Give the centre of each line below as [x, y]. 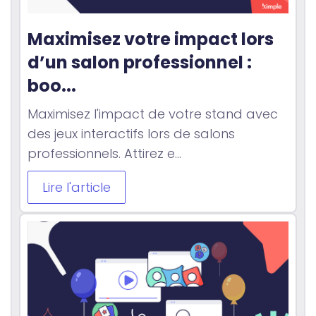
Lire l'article [77, 188]
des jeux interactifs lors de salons [131, 134]
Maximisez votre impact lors [151, 39]
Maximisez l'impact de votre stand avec [153, 114]
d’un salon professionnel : [140, 63]
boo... [52, 86]
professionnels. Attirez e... [104, 154]
